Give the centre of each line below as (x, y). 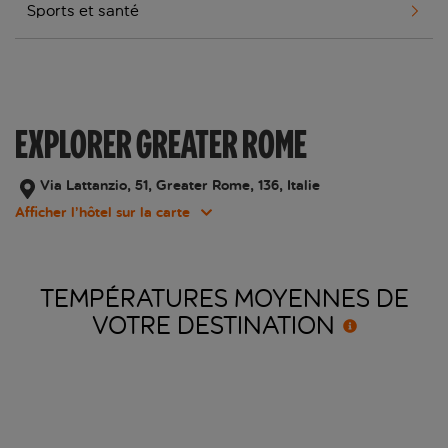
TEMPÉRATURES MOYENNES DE (224, 299)
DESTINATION (255, 326)
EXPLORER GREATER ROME (161, 144)
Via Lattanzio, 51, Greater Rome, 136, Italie (180, 186)
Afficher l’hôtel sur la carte (102, 213)
